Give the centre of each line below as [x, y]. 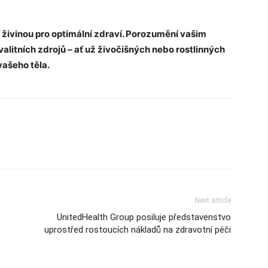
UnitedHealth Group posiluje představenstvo [144, 217]
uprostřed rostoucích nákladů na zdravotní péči [138, 230]
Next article [213, 200]
